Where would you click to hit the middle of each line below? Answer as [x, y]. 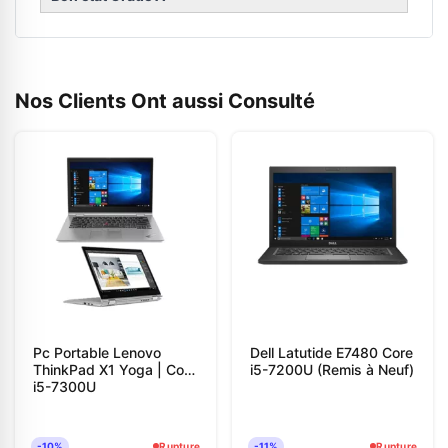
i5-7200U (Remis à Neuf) [332, 370]
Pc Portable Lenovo [97, 353]
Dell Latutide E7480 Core [331, 353]
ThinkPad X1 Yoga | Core [115, 370]
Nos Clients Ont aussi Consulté [165, 101]
